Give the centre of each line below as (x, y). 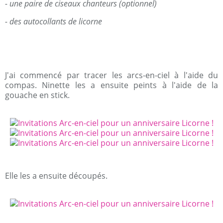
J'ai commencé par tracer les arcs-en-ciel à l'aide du (111, 75)
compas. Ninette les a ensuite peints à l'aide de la (111, 85)
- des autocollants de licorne (54, 21)
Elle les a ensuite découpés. (56, 176)
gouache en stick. (37, 95)
